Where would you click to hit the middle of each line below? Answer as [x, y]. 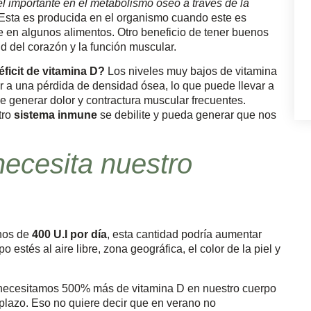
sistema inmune [57, 115]
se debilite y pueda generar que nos [188, 115]
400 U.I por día [69, 235]
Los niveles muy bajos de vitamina [191, 71]
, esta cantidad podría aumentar [184, 235]
